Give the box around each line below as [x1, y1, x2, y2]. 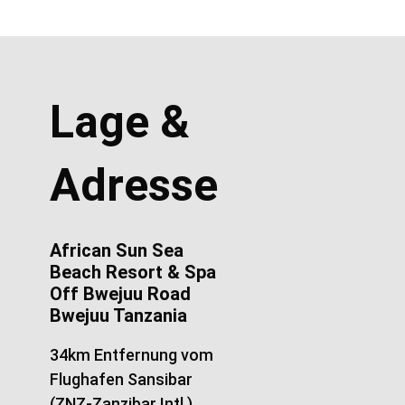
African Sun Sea [49, 239, 184, 261]
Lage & [49, 95, 190, 148]
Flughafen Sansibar [49, 370, 193, 390]
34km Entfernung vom [49, 345, 213, 365]
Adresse [49, 158, 218, 212]
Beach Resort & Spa [49, 260, 216, 283]
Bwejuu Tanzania [49, 304, 187, 326]
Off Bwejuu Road [49, 282, 191, 305]
